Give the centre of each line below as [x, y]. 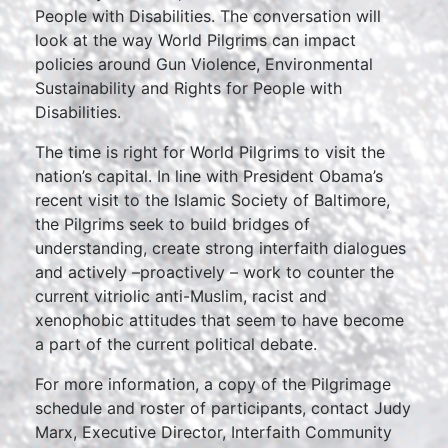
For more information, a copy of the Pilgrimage [213, 384]
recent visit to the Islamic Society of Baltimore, [212, 200]
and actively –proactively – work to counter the [214, 272]
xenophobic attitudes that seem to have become [219, 320]
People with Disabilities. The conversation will [208, 16]
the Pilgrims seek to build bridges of [172, 224]
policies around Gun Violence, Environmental [204, 64]
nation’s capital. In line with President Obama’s [209, 176]
